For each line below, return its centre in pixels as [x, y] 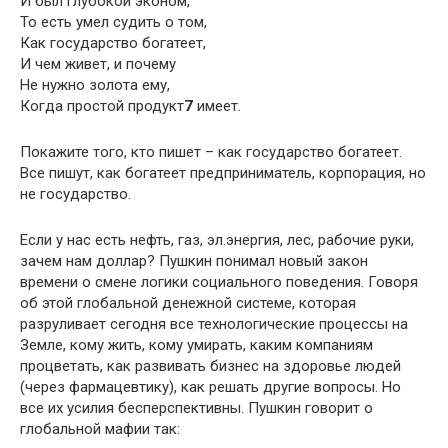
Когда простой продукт [102, 105]
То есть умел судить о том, [113, 21]
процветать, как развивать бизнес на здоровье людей [210, 365]
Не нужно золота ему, [95, 84]
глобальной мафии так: [100, 428]
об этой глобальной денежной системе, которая [188, 302]
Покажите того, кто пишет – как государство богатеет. [211, 151]
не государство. [75, 193]
